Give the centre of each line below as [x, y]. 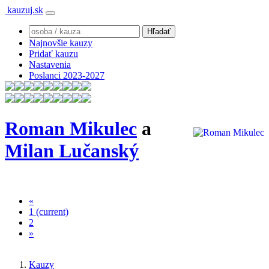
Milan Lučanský [72, 151]
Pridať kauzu [53, 54]
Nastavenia [50, 65]
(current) [52, 211]
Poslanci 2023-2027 [67, 75]
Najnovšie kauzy [61, 43]
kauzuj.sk [24, 10]
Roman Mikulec [71, 129]
